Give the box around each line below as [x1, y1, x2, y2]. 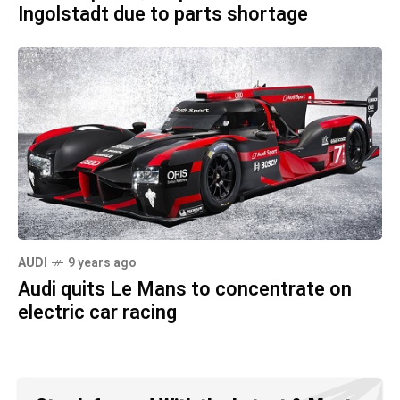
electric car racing [18, 298, 177, 328]
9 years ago [68, 254, 137, 273]
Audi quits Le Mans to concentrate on [18, 275, 352, 304]
